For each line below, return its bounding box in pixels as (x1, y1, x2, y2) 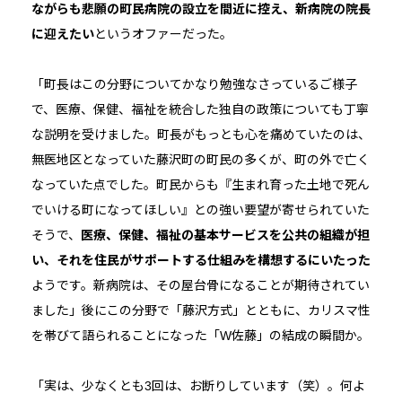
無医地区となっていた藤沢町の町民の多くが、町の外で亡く (31, 152, 370, 167)
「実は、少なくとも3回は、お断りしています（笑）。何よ (31, 378, 365, 393)
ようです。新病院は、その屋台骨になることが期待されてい (31, 277, 370, 293)
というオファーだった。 (93, 26, 232, 41)
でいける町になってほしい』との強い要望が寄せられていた (31, 202, 370, 217)
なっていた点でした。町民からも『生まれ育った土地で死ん (31, 177, 370, 192)
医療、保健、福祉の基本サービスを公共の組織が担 (80, 227, 370, 242)
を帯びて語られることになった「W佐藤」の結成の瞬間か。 (31, 328, 370, 343)
